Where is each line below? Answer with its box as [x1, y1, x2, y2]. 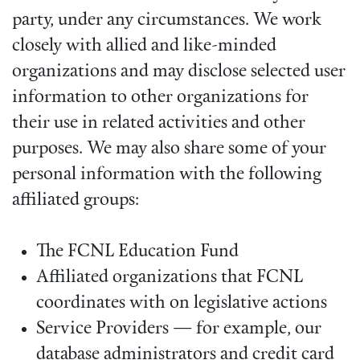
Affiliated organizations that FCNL [36, 268, 303, 288]
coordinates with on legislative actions [36, 294, 327, 313]
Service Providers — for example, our [36, 320, 321, 339]
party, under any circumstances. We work [12, 11, 321, 31]
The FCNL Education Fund [36, 243, 239, 262]
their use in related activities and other [12, 114, 305, 133]
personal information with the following [12, 166, 321, 185]
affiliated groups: [12, 191, 139, 211]
